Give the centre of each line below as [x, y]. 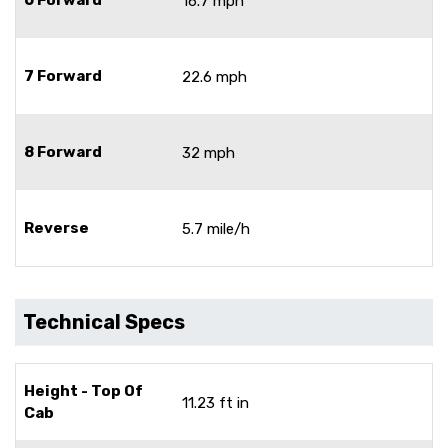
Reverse [56, 227]
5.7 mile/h [216, 228]
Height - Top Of [83, 390]
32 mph [208, 152]
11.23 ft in [215, 402]
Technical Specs [104, 321]
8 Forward [63, 151]
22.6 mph [214, 76]
